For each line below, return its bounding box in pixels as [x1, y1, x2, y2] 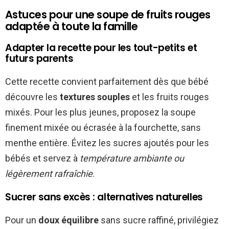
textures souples [60, 91, 130, 103]
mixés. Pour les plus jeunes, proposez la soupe [5, 107, 196, 118]
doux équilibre [38, 215, 99, 226]
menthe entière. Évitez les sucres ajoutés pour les [5, 138, 209, 149]
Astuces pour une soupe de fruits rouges [5, 7, 211, 22]
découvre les [5, 91, 60, 103]
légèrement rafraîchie [5, 168, 93, 179]
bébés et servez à [5, 153, 80, 164]
